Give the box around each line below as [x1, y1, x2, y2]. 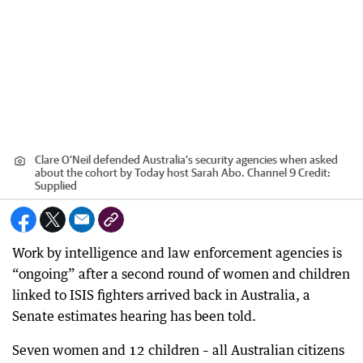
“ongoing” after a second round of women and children [12, 266, 350, 282]
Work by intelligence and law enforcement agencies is [12, 245, 342, 261]
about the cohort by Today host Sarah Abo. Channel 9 [35, 166, 296, 179]
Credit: [296, 166, 331, 179]
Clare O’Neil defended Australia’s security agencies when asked [35, 153, 338, 166]
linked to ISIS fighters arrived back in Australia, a [12, 287, 310, 303]
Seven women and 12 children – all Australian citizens [12, 342, 344, 358]
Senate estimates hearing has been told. [12, 308, 256, 324]
